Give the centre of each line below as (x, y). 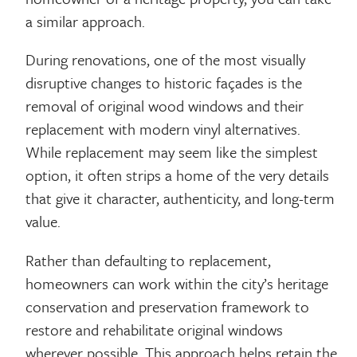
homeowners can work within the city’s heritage (177, 284)
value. (43, 222)
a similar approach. (86, 21)
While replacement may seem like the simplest (172, 152)
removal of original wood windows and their (165, 106)
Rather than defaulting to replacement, (149, 261)
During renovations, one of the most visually (166, 60)
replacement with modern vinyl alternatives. (163, 129)
